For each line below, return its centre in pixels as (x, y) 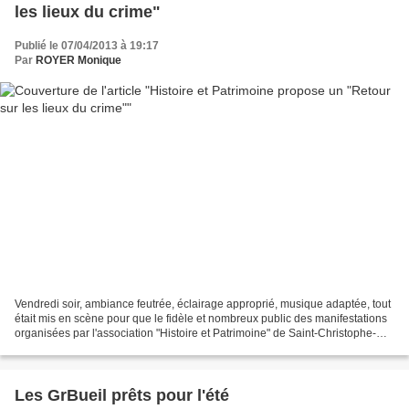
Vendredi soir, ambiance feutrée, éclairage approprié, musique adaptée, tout (203, 304)
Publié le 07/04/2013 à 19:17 (87, 45)
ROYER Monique (79, 60)
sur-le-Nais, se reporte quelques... (99, 348)
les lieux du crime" (88, 11)
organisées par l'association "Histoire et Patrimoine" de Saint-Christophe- (195, 334)
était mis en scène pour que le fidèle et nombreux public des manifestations (201, 319)
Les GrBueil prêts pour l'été (122, 396)
